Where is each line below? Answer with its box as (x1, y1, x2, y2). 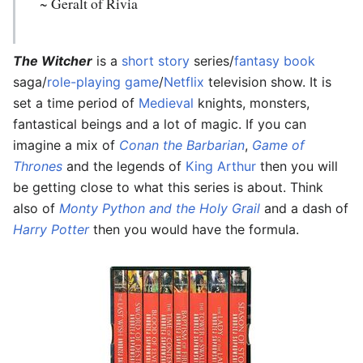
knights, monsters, (194, 95, 310, 112)
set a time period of (13, 95, 139, 112)
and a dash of (260, 200, 348, 217)
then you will (256, 158, 338, 175)
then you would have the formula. (89, 221, 299, 238)
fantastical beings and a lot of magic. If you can (13, 116, 306, 133)
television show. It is (204, 74, 331, 91)
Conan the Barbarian (119, 137, 245, 154)
